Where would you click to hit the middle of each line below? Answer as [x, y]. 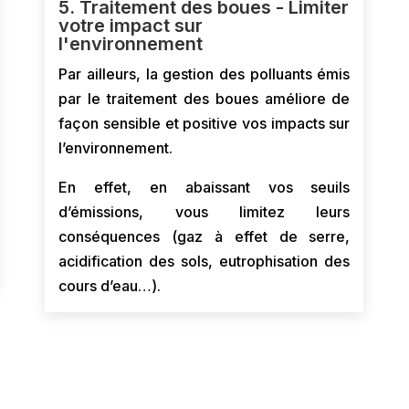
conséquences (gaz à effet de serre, [204, 236]
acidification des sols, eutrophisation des [204, 261]
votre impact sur [131, 26]
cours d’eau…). [110, 286]
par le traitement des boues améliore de [204, 99]
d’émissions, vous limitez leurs [204, 212]
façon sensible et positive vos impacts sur [204, 123]
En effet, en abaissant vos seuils [204, 187]
